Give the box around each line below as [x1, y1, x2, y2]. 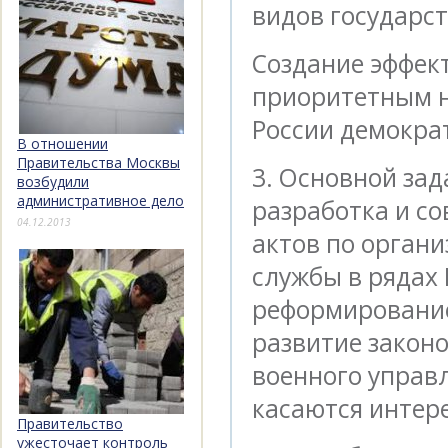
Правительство [17, 414, 123, 434]
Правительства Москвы [17, 153, 180, 173]
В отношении [17, 134, 108, 154]
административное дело [17, 191, 184, 211]
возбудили [17, 172, 89, 192]
